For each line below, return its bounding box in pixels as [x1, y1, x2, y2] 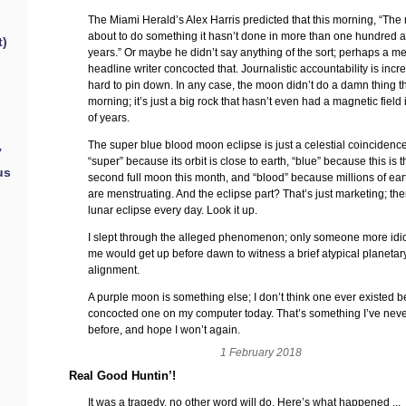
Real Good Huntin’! [69, 368, 176, 382]
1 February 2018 [220, 346, 302, 360]
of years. [88, 111, 130, 125]
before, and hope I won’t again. [88, 324, 241, 337]
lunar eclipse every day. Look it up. [88, 204, 258, 217]
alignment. [88, 264, 140, 277]
